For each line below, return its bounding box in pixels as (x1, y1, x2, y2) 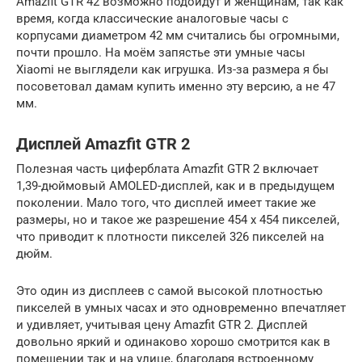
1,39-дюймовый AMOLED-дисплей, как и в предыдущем (16, 178, 335, 193)
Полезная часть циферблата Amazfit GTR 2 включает (16, 161, 318, 176)
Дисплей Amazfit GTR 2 (16, 135, 190, 154)
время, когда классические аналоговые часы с (16, 11, 288, 26)
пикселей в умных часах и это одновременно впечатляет (16, 300, 346, 315)
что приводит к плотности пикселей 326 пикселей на (16, 229, 324, 244)
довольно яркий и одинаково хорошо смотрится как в (16, 334, 330, 349)
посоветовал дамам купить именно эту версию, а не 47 (16, 78, 335, 94)
